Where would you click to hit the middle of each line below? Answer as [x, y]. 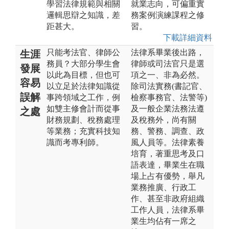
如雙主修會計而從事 [83, 108]
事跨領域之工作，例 [83, 97]
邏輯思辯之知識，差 [83, 15]
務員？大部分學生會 [83, 63]
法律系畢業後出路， [168, 52]
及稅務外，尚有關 [164, 120]
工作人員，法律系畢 [168, 210]
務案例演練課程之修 [168, 15]
